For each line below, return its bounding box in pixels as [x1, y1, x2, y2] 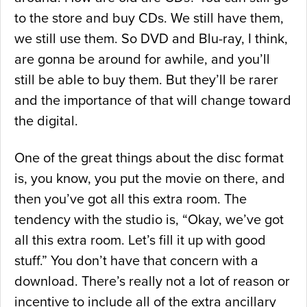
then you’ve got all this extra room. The [14, 191, 247, 208]
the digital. [14, 113, 78, 130]
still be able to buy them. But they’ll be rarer [14, 72, 278, 89]
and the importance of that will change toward [14, 93, 291, 110]
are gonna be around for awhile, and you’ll [14, 51, 270, 69]
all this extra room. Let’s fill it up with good [14, 232, 266, 249]
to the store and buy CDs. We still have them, [14, 10, 284, 27]
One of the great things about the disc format [14, 150, 284, 167]
